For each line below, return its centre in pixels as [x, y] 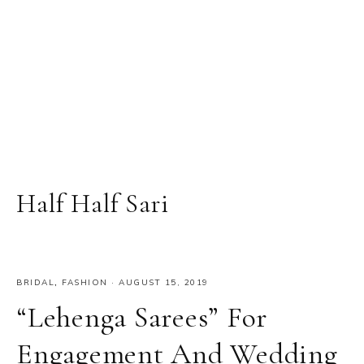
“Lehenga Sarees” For [142, 317]
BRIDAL [35, 282]
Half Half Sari [93, 204]
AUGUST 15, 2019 [164, 282]
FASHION [85, 282]
